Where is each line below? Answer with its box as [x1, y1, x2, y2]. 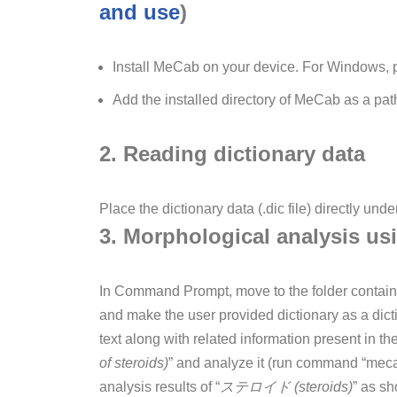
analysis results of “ [99, 379, 220, 395]
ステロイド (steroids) [220, 379, 353, 395]
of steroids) [99, 355, 168, 371]
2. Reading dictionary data [99, 142, 365, 167]
